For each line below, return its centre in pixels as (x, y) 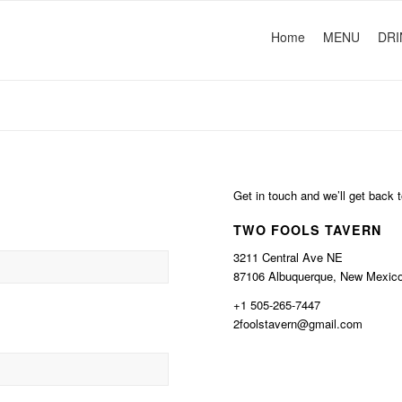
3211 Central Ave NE (288, 257)
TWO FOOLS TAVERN (308, 230)
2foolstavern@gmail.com (298, 323)
